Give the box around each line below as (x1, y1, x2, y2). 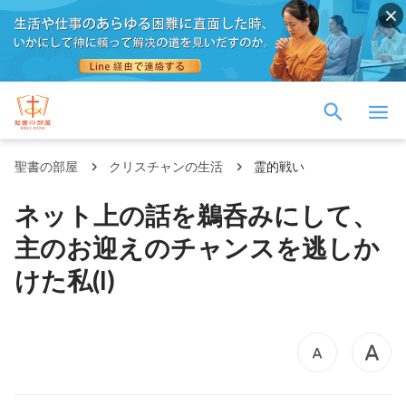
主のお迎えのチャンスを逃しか (14, 231, 380, 263)
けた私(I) (14, 264, 115, 295)
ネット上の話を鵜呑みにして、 (14, 198, 378, 230)
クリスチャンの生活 (109, 158, 223, 174)
